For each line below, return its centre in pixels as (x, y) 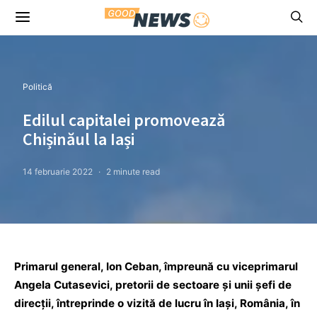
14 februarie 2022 (58, 172)
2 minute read (133, 172)
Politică (38, 87)
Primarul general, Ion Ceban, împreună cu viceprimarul (156, 266)
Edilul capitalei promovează (124, 120)
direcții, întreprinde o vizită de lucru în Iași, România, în (157, 303)
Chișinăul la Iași (79, 139)
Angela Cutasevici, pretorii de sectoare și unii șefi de (153, 285)
